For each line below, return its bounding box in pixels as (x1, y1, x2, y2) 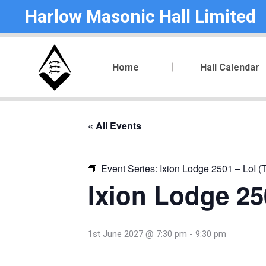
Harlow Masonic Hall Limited (25, 6, 256, 27)
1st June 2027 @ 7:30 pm (88, 229, 187, 239)
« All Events (88, 119, 141, 132)
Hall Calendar (199, 62, 259, 73)
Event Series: (101, 161, 160, 175)
